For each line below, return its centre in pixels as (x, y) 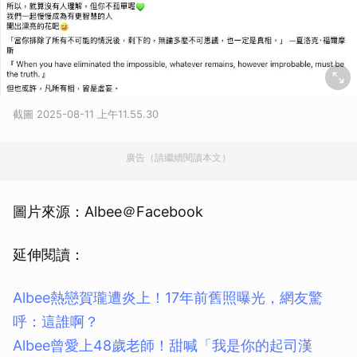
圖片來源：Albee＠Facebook (108, 212)
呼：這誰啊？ (56, 322)
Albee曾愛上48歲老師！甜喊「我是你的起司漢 (163, 345)
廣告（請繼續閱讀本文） (178, 157)
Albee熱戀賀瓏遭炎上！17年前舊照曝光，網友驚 (168, 298)
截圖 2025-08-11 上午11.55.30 (86, 114)
